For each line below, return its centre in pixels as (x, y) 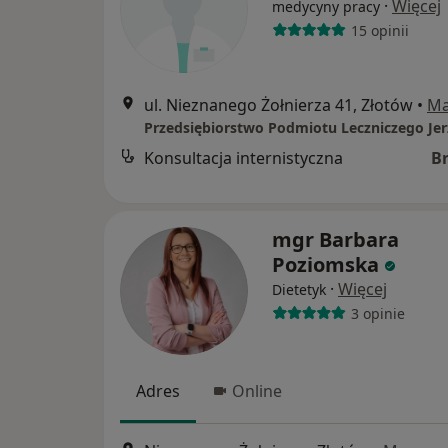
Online (257, 391)
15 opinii (379, 30)
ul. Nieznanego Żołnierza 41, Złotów (278, 105)
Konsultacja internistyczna (243, 158)
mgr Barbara (335, 240)
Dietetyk (299, 290)
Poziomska (325, 265)
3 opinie (377, 313)
